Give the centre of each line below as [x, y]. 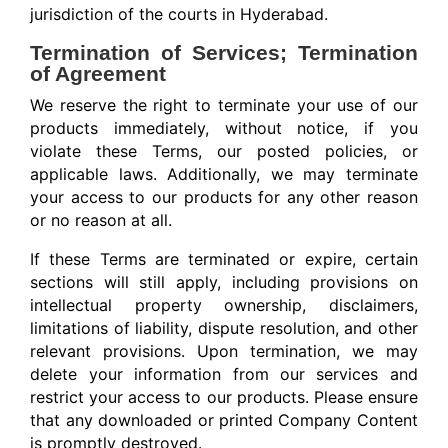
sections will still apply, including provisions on [224, 282]
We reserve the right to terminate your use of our [224, 105]
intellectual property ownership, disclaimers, [224, 305]
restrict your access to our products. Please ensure [224, 397]
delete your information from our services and [224, 374]
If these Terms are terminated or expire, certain [224, 259]
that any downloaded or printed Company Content [224, 420]
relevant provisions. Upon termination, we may [224, 351]
